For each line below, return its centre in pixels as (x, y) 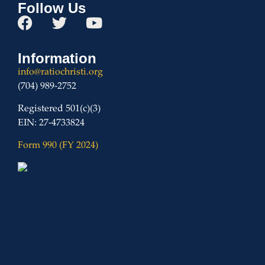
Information (57, 58)
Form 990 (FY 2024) (58, 146)
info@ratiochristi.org (60, 72)
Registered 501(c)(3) (59, 109)
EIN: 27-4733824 (51, 124)
